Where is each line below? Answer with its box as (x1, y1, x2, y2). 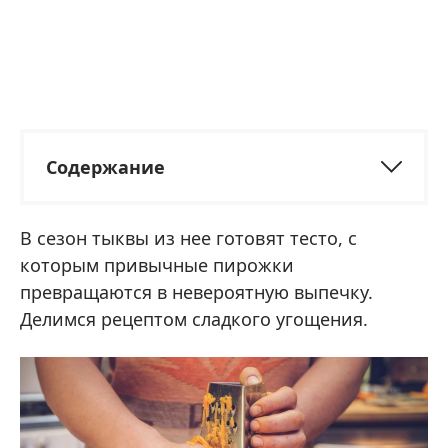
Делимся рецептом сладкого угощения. (20, 306, 368, 331)
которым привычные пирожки (20, 252, 294, 277)
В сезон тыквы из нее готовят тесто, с (20, 225, 357, 250)
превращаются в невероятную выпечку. (20, 279, 373, 304)
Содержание (46, 154, 165, 179)
